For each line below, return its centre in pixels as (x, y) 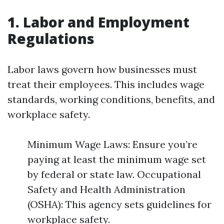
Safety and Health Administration (106, 189)
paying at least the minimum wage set (117, 159)
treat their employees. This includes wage (106, 84)
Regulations (51, 38)
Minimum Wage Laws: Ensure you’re (112, 144)
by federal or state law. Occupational (114, 174)
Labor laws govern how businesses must (102, 69)
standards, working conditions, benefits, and (111, 99)
